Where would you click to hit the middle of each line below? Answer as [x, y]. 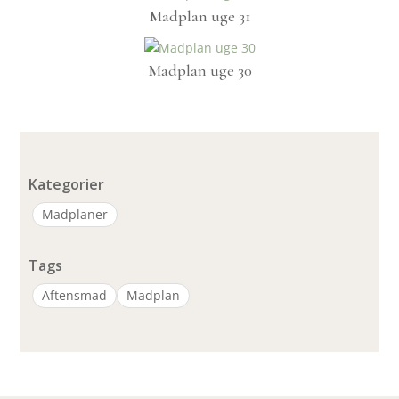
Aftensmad [75, 296]
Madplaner [75, 215]
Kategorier [67, 185]
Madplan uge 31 [199, 16]
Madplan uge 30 [199, 71]
